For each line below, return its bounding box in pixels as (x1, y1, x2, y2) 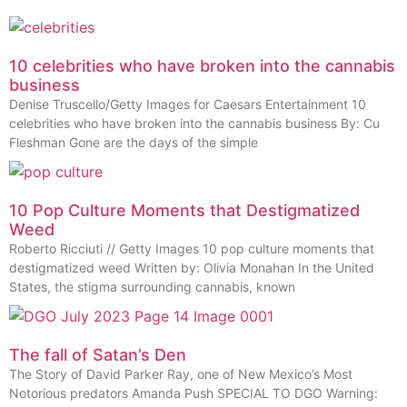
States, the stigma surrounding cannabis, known (9, 278, 295, 294)
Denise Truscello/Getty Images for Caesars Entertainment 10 (9, 95, 366, 112)
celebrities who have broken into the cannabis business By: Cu (9, 114, 380, 131)
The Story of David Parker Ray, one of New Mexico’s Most (9, 365, 352, 382)
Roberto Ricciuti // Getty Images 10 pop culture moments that (9, 240, 374, 256)
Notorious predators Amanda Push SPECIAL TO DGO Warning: (9, 384, 378, 401)
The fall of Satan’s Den (9, 344, 186, 364)
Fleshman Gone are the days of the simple (9, 134, 258, 150)
